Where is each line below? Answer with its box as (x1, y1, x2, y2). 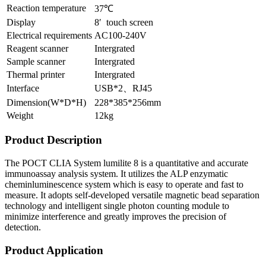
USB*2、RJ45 (94, 83, 152, 93)
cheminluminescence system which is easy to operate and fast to (5, 179, 243, 190)
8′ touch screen (94, 17, 153, 27)
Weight (7, 110, 33, 121)
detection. (5, 222, 41, 233)
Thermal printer (7, 69, 65, 80)
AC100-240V (94, 30, 147, 40)
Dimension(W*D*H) (7, 97, 86, 107)
